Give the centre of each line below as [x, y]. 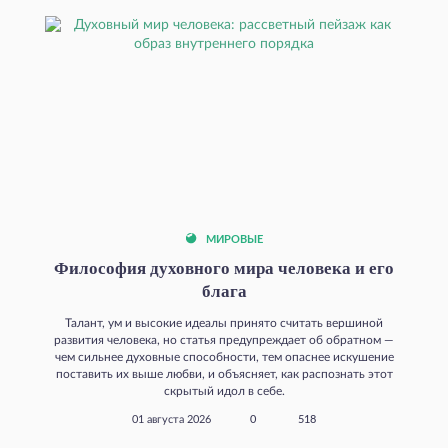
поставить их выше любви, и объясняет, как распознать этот [224, 373]
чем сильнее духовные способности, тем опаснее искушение [224, 356]
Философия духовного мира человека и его [224, 268]
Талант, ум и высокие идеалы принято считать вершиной [224, 322]
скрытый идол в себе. [224, 390]
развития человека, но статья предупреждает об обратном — [224, 339]
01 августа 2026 [171, 419]
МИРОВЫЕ [233, 239]
